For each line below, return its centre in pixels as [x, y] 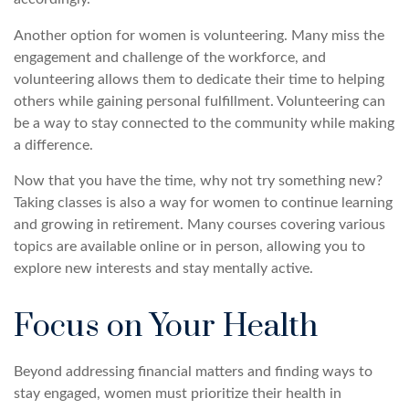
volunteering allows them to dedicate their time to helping [199, 79]
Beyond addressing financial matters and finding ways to [193, 371]
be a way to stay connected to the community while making [204, 123]
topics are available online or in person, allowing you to [189, 246]
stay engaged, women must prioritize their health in [178, 393]
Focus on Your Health [166, 326]
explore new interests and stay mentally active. [163, 268]
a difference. [53, 145]
